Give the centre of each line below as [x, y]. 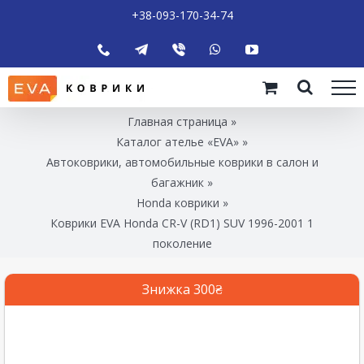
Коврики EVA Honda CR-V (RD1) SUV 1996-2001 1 [182, 223]
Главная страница [178, 121]
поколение [182, 243]
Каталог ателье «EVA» [178, 141]
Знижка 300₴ [182, 289]
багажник [178, 182]
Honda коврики [178, 202]
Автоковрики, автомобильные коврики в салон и [182, 162]
